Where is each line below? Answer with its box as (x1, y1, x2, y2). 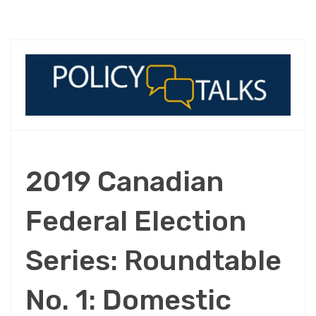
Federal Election (25, 204, 246, 238)
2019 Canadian (25, 164, 224, 198)
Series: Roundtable (25, 243, 281, 277)
